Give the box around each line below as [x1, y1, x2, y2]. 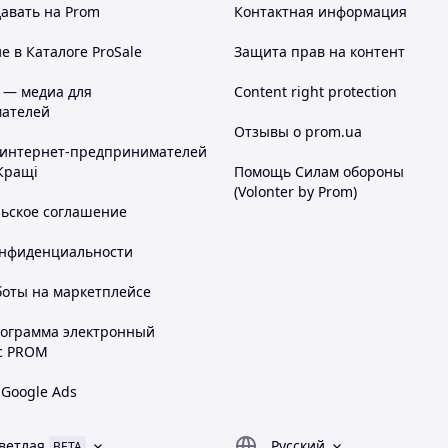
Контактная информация [234, 2, 407, 21]
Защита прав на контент [234, 42, 405, 61]
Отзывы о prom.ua [234, 122, 362, 141]
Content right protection [234, 82, 397, 101]
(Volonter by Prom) [234, 182, 357, 201]
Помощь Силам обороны [234, 162, 404, 181]
